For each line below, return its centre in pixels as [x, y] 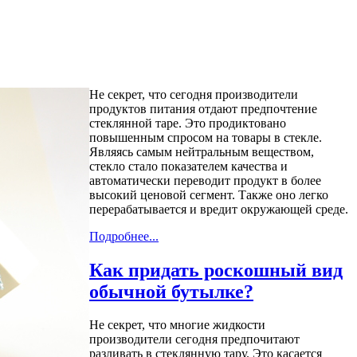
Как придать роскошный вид [216, 270]
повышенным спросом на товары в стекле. [206, 137]
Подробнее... [124, 236]
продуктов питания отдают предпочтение [203, 108]
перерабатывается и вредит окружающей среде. [219, 209]
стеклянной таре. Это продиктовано [188, 123]
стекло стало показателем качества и [188, 166]
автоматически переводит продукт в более [205, 180]
